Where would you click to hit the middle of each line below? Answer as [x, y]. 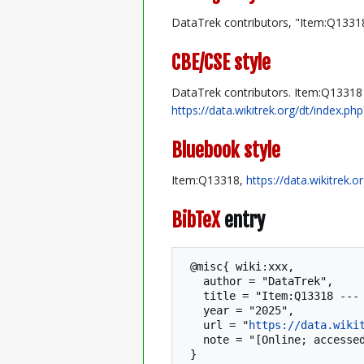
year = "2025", [193, 310]
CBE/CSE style [221, 62]
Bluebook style [226, 150]
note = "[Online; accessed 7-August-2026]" [193, 339]
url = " [226, 325]
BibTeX [196, 220]
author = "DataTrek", [193, 281]
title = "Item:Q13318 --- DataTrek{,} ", [193, 295]
